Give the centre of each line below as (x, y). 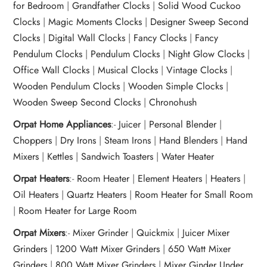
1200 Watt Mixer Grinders (109, 249)
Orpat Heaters (41, 179)
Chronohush (173, 103)
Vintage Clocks (197, 70)
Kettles (60, 157)
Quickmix (156, 233)
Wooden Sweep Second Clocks (77, 103)
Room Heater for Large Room (78, 211)
